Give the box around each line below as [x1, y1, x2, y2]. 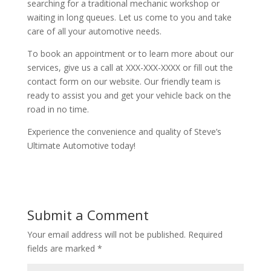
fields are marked [27, 243, 97, 254]
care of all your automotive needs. [27, 25, 162, 37]
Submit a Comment [27, 206, 149, 224]
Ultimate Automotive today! [27, 140, 135, 151]
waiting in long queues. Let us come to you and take [27, 11, 232, 23]
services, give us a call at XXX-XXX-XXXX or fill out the [27, 62, 233, 73]
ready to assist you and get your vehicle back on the [27, 90, 231, 101]
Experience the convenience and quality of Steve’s [27, 126, 221, 137]
